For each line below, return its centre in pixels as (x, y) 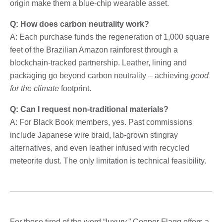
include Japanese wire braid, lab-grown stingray (94, 135)
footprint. (75, 88)
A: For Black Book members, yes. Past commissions (101, 122)
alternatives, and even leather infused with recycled (100, 148)
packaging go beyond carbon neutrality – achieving (100, 75)
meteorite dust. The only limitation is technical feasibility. (108, 161)
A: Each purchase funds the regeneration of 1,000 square (110, 37)
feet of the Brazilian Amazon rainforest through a (94, 50)
